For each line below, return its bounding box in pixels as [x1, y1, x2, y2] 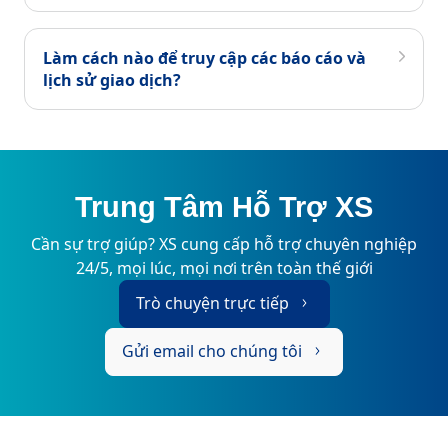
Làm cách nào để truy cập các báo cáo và [43, 47, 366, 69]
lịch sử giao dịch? [43, 69, 181, 91]
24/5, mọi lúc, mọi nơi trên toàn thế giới [75, 257, 373, 279]
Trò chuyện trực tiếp [135, 292, 289, 314]
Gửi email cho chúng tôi [122, 340, 302, 362]
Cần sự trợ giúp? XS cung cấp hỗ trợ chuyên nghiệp [31, 233, 417, 255]
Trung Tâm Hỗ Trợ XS [75, 191, 373, 223]
